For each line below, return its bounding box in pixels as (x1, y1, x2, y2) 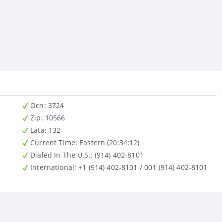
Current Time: (28, 137, 77, 147)
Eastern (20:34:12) (77, 137, 140, 147)
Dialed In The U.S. (28, 150, 91, 160)
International (28, 162, 74, 172)
